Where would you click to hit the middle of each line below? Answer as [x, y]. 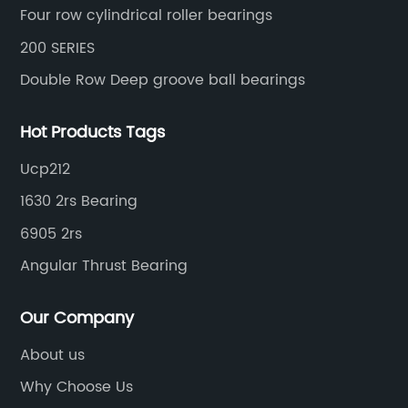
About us [53, 355]
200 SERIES [58, 48]
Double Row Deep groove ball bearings [163, 81]
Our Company [77, 318]
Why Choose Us [77, 388]
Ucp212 [46, 169]
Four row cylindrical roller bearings [147, 16]
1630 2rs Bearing [79, 202]
